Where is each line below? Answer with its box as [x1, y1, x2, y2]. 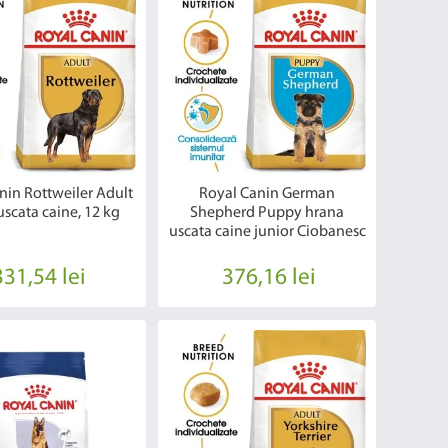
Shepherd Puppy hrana [190, 205, 345, 222]
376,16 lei [222, 266, 316, 291]
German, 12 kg [219, 243, 315, 260]
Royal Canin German [199, 186, 336, 203]
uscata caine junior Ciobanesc [168, 224, 366, 241]
